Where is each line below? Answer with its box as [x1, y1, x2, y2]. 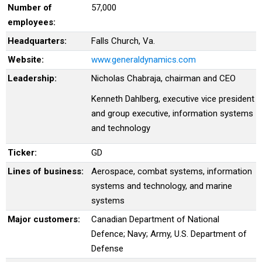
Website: [8, 54, 44, 65]
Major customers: [8, 214, 80, 225]
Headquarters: [8, 36, 67, 46]
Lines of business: [8, 166, 84, 177]
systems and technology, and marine [91, 181, 232, 191]
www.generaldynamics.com [91, 54, 196, 65]
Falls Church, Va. [91, 36, 155, 46]
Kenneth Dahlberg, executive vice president [91, 94, 254, 104]
